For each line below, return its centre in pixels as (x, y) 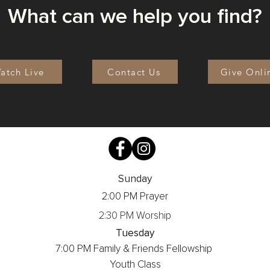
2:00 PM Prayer (135, 197)
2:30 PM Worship (135, 216)
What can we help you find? (135, 17)
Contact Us (134, 72)
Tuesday (135, 234)
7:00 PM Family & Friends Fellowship (135, 249)
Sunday (135, 179)
